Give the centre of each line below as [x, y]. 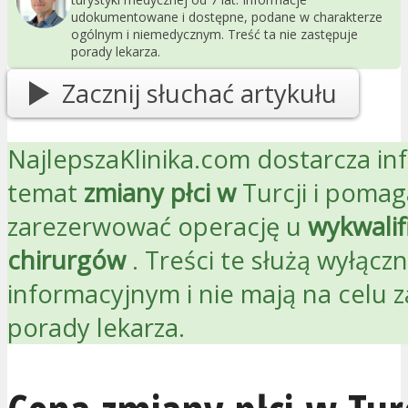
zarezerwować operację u [154, 227]
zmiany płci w [160, 193]
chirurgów [66, 260]
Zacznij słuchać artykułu [199, 94]
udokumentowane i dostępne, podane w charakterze [227, 16]
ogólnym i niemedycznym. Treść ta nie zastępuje [214, 34]
